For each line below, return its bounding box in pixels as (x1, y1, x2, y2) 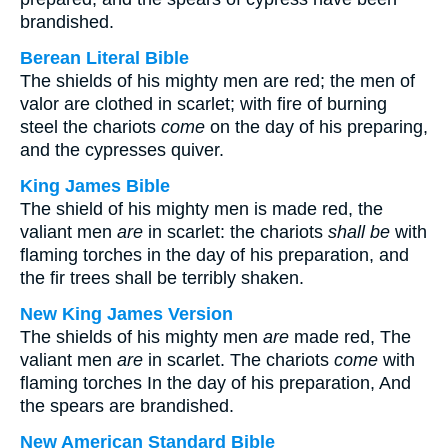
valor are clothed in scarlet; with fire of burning (20, 94, 387, 114)
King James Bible (20, 176, 170, 196)
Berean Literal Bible (20, 48, 189, 68)
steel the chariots (20, 117, 161, 137)
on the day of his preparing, (205, 117, 428, 137)
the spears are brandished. (20, 396, 234, 416)
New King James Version (20, 304, 233, 324)
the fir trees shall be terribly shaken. (20, 268, 304, 288)
